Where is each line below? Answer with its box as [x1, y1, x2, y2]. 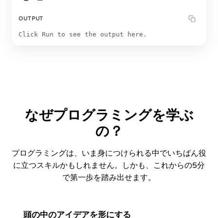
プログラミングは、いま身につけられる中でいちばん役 [12, 148, 206, 158]
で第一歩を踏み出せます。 [62, 173, 156, 182]
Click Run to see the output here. [18, 31, 147, 38]
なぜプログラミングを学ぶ [24, 107, 194, 124]
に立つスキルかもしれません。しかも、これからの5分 [13, 161, 205, 170]
